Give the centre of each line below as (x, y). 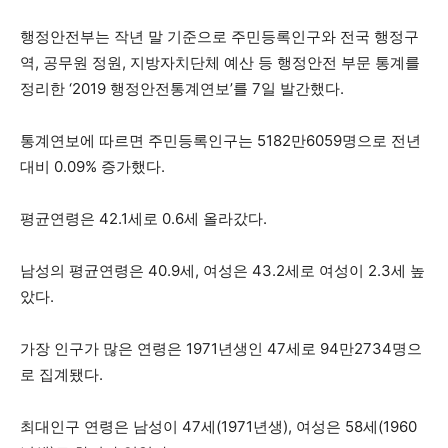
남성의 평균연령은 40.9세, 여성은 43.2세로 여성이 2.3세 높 (222, 271)
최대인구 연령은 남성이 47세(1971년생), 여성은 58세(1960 (218, 427)
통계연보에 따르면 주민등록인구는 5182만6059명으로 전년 (220, 141)
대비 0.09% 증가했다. (92, 167)
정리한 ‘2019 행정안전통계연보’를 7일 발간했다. (182, 89)
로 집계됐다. (63, 375)
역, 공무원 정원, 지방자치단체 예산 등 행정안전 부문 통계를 (220, 63)
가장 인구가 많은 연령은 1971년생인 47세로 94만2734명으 (221, 349)
